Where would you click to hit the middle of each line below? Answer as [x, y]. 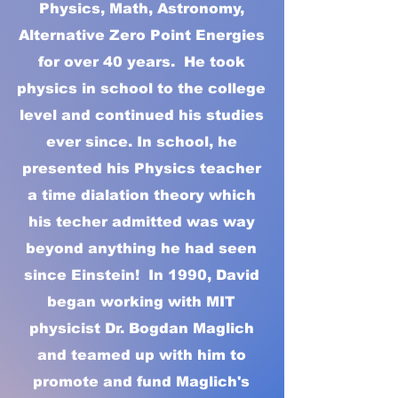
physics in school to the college [141, 89]
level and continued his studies [141, 115]
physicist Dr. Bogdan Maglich [141, 329]
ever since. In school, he [141, 142]
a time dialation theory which [141, 195]
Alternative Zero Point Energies [141, 36]
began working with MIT [141, 302]
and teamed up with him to [141, 355]
